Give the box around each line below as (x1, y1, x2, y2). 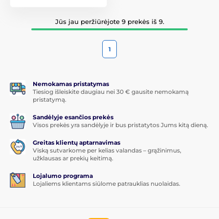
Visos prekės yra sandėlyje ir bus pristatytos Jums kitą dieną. (33, 121, 208, 129)
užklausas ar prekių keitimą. (33, 154, 113, 162)
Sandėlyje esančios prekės (33, 113, 113, 121)
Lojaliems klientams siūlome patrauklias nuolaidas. (33, 179, 180, 187)
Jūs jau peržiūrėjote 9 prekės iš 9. (55, 17, 164, 25)
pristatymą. (33, 95, 66, 103)
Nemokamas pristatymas (33, 80, 109, 88)
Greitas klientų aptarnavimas (33, 138, 120, 146)
